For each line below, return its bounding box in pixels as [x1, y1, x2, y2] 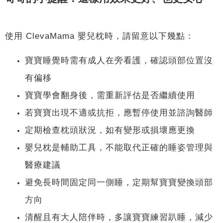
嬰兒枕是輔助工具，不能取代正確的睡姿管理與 [25, 142, 213, 153]
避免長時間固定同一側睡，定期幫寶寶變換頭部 [25, 177, 213, 188]
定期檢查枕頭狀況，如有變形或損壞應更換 [25, 125, 195, 135]
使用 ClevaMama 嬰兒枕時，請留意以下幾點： [5, 31, 194, 41]
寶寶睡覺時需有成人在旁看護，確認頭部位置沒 [25, 55, 213, 66]
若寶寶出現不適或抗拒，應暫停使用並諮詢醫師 [25, 108, 213, 118]
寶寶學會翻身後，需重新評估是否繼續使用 [25, 90, 195, 101]
